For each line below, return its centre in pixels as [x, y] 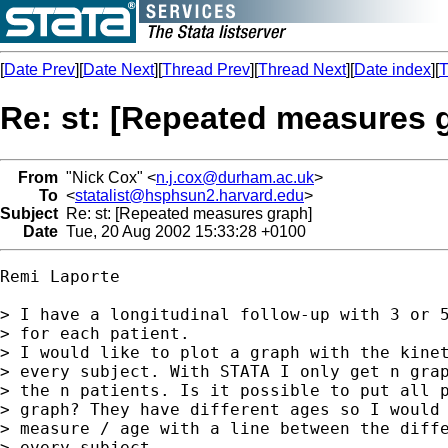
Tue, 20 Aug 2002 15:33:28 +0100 [182, 231]
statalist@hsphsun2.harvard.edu [189, 195]
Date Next [118, 69]
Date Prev [39, 69]
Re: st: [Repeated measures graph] [185, 213]
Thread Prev [206, 69]
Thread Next [302, 69]
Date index [392, 69]
